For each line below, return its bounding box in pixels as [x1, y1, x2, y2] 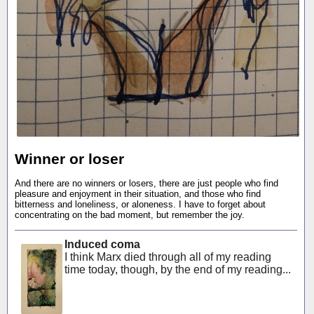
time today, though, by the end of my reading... [64, 263, 291, 275]
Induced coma [64, 238, 140, 250]
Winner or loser [15, 150, 124, 168]
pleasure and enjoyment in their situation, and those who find [15, 189, 261, 200]
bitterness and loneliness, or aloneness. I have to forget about [15, 199, 266, 210]
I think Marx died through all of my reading [64, 250, 271, 263]
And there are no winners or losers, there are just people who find [15, 178, 278, 189]
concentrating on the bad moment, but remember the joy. [15, 210, 245, 221]
